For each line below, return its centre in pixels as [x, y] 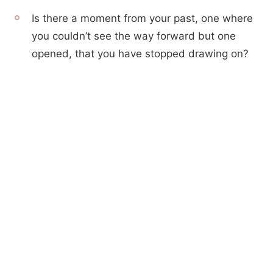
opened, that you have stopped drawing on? [140, 54]
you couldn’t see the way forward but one [134, 36]
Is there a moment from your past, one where [142, 18]
